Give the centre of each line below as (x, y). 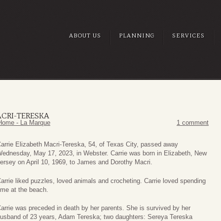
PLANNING (137, 36)
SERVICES (188, 36)
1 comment (193, 123)
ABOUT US (85, 36)
